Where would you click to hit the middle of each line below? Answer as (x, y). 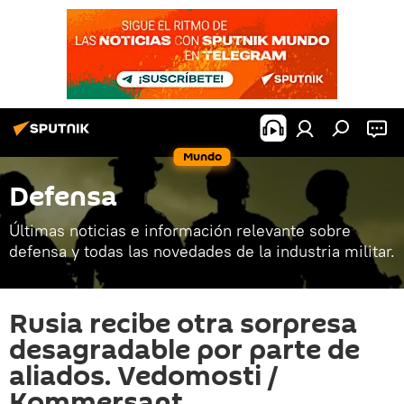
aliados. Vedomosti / (143, 376)
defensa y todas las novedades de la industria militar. (202, 251)
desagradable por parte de (184, 350)
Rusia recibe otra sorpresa (183, 324)
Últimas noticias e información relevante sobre (180, 230)
